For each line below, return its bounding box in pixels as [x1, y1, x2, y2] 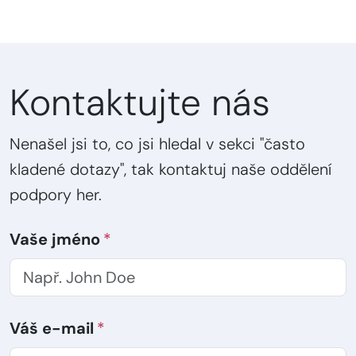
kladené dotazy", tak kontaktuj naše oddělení [10, 159, 331, 180]
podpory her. [10, 184, 102, 206]
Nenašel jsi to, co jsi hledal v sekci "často [10, 133, 305, 155]
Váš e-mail [10, 318, 94, 339]
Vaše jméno [10, 229, 100, 250]
